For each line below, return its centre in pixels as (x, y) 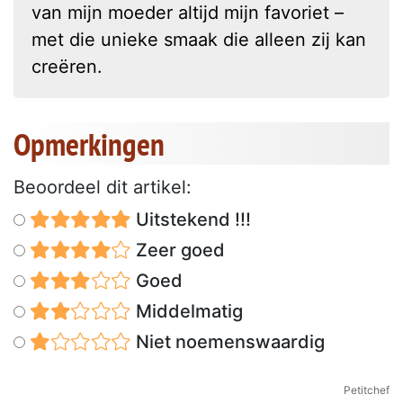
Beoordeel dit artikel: (103, 187)
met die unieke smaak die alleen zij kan (199, 39)
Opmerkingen (89, 143)
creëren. (67, 66)
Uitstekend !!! (191, 219)
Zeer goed (178, 250)
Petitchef (367, 390)
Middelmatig (187, 311)
